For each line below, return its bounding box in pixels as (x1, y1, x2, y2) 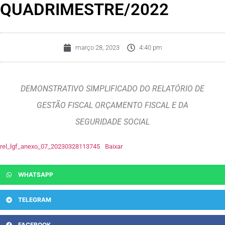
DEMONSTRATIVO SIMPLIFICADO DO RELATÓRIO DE (21, 84, 204, 94)
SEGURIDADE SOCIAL (75, 117, 150, 127)
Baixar (104, 143, 123, 151)
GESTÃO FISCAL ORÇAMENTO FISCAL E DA (37, 100, 188, 110)
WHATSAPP (18, 171, 53, 179)
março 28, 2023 (75, 44, 120, 52)
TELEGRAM (18, 196, 51, 204)
